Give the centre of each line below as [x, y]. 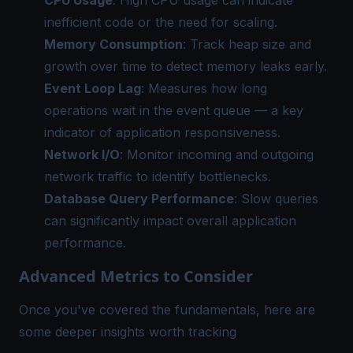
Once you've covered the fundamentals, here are [167, 310]
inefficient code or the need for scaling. [161, 22]
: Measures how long [204, 88]
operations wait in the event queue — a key [174, 110]
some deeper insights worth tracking [128, 332]
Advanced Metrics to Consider [136, 276]
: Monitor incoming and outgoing [217, 154]
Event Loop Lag [93, 88]
